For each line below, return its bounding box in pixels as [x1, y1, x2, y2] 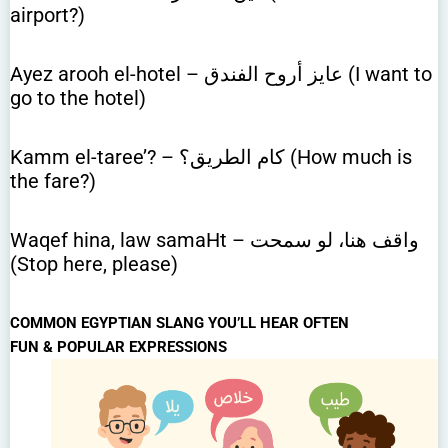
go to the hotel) [10, 86, 146, 111]
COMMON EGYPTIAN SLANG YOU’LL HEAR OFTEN [10, 314, 349, 333]
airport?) [10, 3, 85, 28]
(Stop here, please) [10, 252, 178, 277]
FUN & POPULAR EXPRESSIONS [10, 338, 227, 357]
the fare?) [10, 169, 96, 194]
